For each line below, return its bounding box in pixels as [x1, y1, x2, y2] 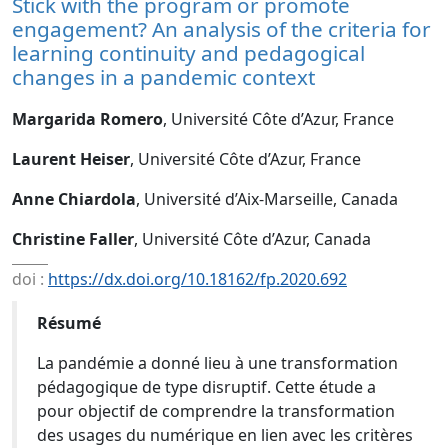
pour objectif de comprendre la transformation [37, 400, 395, 422]
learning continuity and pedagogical [12, 39, 365, 67]
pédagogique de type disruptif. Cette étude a [37, 376, 376, 398]
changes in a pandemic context [12, 63, 315, 91]
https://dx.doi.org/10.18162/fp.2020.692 [48, 268, 347, 290]
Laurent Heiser [12, 148, 130, 170]
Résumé [37, 312, 101, 334]
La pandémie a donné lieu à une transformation [37, 352, 398, 374]
